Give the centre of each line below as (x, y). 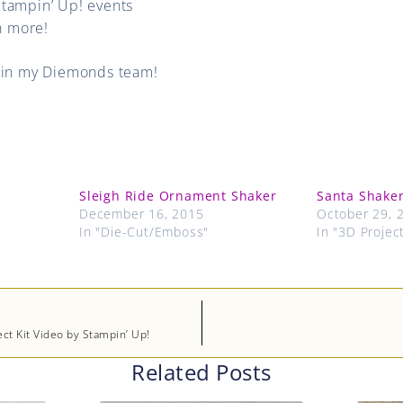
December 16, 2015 (142, 213)
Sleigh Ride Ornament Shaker (178, 195)
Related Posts (201, 372)
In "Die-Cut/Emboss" (144, 231)
